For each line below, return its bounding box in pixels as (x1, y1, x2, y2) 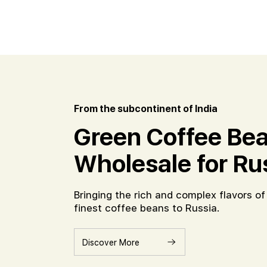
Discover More (82, 237, 139, 247)
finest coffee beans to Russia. (74, 202, 220, 214)
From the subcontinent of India (74, 103, 218, 114)
